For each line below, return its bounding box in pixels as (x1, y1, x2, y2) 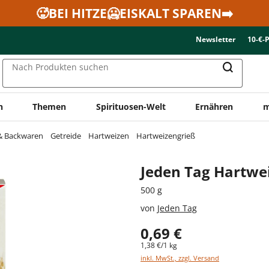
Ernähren (195, 100, 234, 112)
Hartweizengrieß (136, 130, 195, 141)
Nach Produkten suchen (12, 61, 109, 73)
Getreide (50, 130, 81, 141)
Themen (32, 100, 67, 112)
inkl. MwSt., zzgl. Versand (141, 253, 219, 262)
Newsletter (196, 34, 235, 44)
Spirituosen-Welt (95, 100, 166, 112)
